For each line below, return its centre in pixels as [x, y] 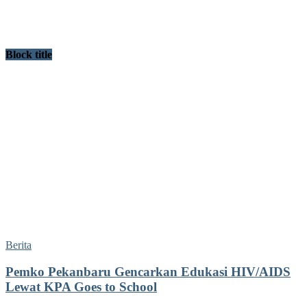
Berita [19, 245]
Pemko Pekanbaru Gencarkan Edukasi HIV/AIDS [148, 272]
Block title [29, 55]
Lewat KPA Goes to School [81, 287]
